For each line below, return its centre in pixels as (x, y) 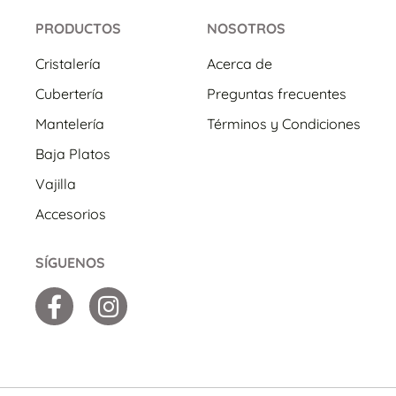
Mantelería (70, 123)
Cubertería (69, 93)
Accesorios (71, 213)
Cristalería (68, 63)
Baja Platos (73, 153)
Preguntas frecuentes (277, 93)
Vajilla (56, 183)
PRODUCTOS (78, 28)
